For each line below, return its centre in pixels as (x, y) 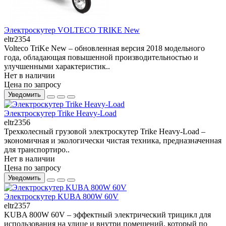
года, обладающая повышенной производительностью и (101, 58)
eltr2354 (17, 39)
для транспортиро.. (37, 150)
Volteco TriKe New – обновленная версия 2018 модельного (104, 48)
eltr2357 (17, 206)
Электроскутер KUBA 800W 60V (61, 197)
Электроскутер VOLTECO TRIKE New (72, 30)
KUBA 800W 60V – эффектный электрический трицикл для (107, 215)
